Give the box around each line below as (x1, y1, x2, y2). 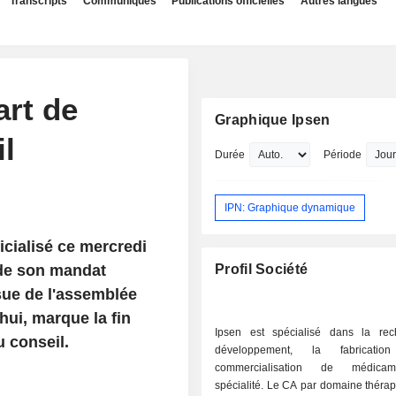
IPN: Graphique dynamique (225, 201, 356, 214)
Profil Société (215, 262, 308, 278)
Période (324, 148, 362, 161)
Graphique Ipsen (215, 112, 331, 127)
